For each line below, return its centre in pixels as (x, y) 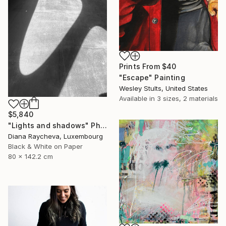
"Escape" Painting (152, 77)
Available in (138, 98)
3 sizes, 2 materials (187, 98)
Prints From (140, 66)
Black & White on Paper (45, 147)
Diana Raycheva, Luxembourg (55, 136)
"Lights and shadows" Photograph (103, 126)
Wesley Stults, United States (163, 88)
